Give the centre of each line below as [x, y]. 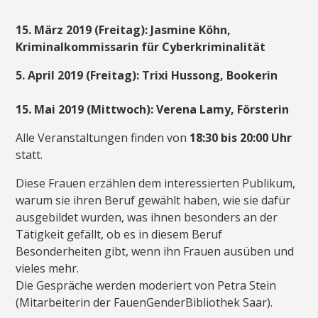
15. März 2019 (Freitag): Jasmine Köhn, [124, 29]
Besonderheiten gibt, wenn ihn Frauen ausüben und [155, 251]
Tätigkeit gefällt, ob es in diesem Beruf [119, 234]
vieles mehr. [48, 268]
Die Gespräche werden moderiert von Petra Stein [146, 285]
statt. [29, 154]
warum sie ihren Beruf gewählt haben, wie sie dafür [153, 200]
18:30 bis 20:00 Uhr [241, 137]
